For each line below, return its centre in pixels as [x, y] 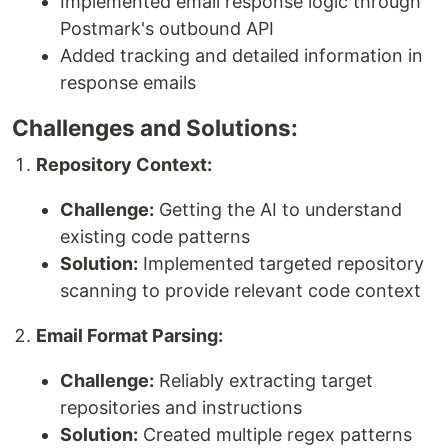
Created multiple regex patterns [275, 434]
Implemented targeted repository [281, 263]
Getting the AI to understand [278, 209]
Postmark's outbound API [167, 28]
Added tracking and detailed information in [241, 55]
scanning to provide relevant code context [240, 290]
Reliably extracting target [263, 380]
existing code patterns [155, 236]
